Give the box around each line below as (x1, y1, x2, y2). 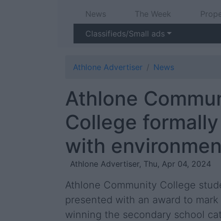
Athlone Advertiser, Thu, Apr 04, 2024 (70, 159, 211, 169)
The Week (135, 9, 172, 19)
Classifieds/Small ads (85, 29, 165, 38)
